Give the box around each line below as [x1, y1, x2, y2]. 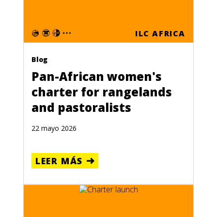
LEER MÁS [35, 155, 83, 167]
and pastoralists [31, 99, 131, 115]
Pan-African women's [31, 68, 162, 84]
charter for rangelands [31, 83, 172, 100]
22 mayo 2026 [31, 123, 77, 133]
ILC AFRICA [135, 28, 186, 39]
